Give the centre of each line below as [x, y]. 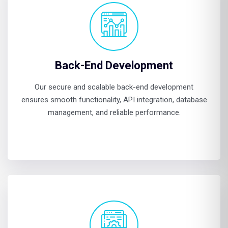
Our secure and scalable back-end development [114, 87]
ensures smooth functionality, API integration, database [114, 100]
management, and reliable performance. [114, 112]
